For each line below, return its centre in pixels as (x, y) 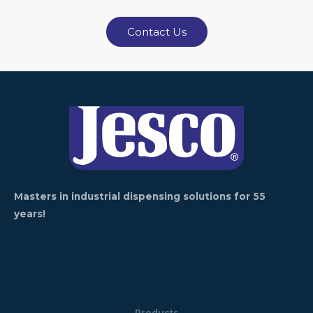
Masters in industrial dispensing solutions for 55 (140, 196)
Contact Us (156, 31)
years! (30, 213)
